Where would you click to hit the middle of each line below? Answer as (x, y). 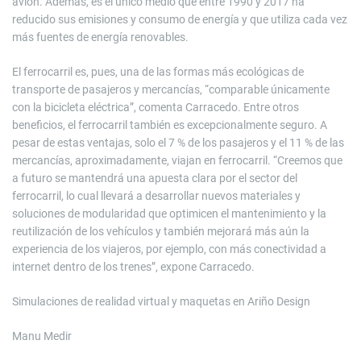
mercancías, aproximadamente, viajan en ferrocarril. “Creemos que (177, 161)
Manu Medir (42, 336)
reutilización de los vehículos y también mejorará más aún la (161, 232)
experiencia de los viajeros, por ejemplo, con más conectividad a (169, 249)
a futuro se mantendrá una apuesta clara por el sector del (155, 178)
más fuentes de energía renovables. (100, 37)
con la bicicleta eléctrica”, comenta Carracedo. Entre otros (156, 108)
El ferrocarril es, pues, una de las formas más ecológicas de (158, 72)
